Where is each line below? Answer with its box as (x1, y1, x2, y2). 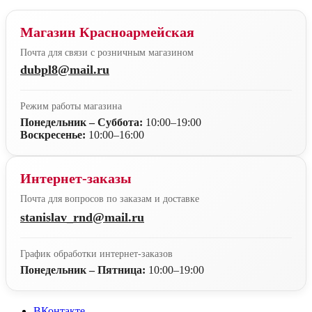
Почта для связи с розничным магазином (20, 47, 194, 58)
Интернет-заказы (20, 170, 132, 186)
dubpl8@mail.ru (20, 62, 109, 77)
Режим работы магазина (20, 100, 122, 111)
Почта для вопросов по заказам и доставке (20, 193, 199, 204)
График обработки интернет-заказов (20, 248, 173, 259)
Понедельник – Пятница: (20, 263, 146, 276)
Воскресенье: (20, 128, 86, 141)
